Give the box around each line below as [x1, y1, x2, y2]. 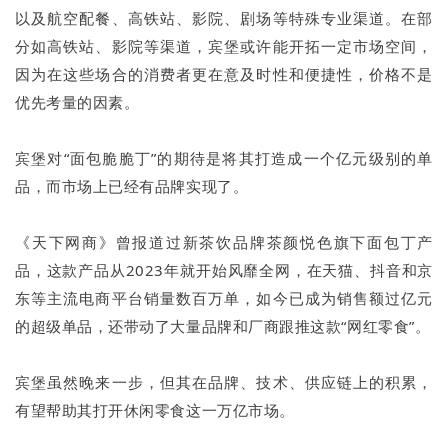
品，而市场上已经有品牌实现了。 [15, 176, 249, 197]
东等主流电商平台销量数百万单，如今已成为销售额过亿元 [15, 288, 433, 309]
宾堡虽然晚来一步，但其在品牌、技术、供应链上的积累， [15, 372, 433, 393]
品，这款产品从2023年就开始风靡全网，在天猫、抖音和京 [15, 260, 433, 281]
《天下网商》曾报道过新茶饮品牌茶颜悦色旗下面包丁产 [15, 232, 433, 253]
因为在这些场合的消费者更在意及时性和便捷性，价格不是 [15, 64, 433, 85]
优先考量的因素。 [15, 92, 140, 113]
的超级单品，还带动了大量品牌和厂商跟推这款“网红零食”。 [15, 316, 431, 337]
